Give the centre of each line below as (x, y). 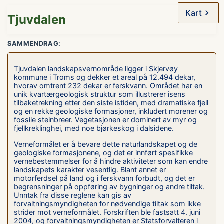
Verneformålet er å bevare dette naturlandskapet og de (106, 144)
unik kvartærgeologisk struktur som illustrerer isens (100, 94)
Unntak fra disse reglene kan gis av (73, 195)
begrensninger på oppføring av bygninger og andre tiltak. (109, 186)
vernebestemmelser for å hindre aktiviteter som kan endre (111, 161)
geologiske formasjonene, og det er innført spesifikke (103, 152)
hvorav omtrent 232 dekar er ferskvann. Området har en (108, 86)
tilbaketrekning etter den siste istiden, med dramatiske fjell (111, 103)
